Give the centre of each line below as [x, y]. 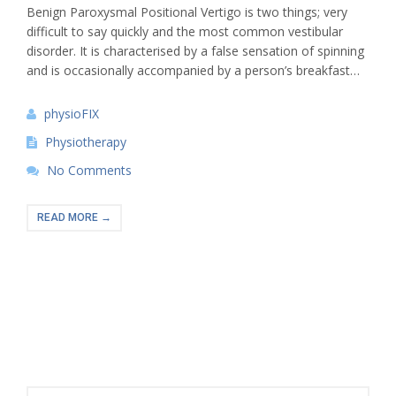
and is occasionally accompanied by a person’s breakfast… [193, 70]
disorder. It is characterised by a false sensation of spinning [195, 50]
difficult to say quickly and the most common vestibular [185, 31]
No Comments [89, 170]
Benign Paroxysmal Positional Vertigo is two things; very [187, 11]
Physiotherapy [86, 141]
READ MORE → [74, 217]
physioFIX [72, 113]
